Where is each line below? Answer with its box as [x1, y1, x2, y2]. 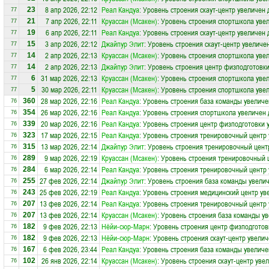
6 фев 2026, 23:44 [43, 244, 97, 255]
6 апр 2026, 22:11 [46, 27, 97, 38]
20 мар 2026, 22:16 [41, 118, 97, 129]
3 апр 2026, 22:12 [45, 38, 97, 49]
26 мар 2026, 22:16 [41, 107, 97, 118]
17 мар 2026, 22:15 [41, 130, 97, 141]
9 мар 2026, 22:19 [44, 153, 97, 163]
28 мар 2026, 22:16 [41, 95, 97, 106]
